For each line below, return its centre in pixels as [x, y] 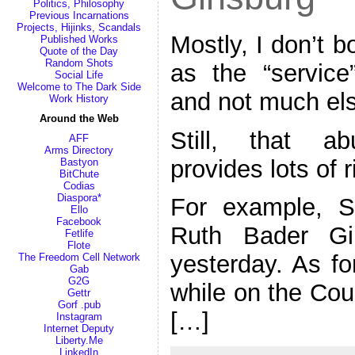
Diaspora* [79, 198]
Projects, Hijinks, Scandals [79, 27]
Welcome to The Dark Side [79, 87]
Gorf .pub [79, 305]
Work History [79, 99]
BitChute [79, 174]
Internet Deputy [79, 328]
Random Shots [79, 63]
